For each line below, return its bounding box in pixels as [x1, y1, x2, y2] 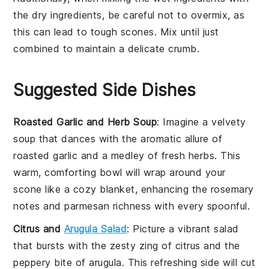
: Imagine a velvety [157, 115, 246, 128]
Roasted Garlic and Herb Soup [13, 115, 157, 128]
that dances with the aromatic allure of [35, 132, 223, 145]
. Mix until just [154, 25, 219, 38]
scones [120, 25, 154, 38]
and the [200, 239, 240, 252]
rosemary [210, 183, 254, 195]
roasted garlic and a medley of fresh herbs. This [13, 149, 241, 162]
